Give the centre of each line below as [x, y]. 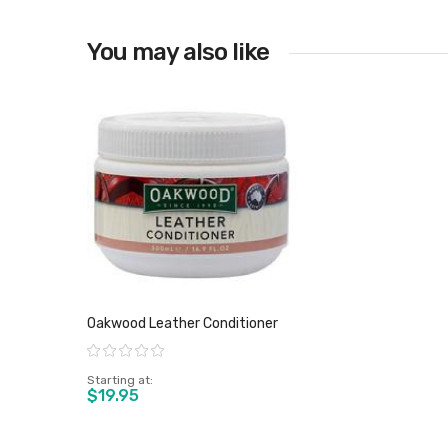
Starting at [118, 380]
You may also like [178, 52]
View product [192, 66]
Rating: [102, 349]
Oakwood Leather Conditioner [182, 323]
